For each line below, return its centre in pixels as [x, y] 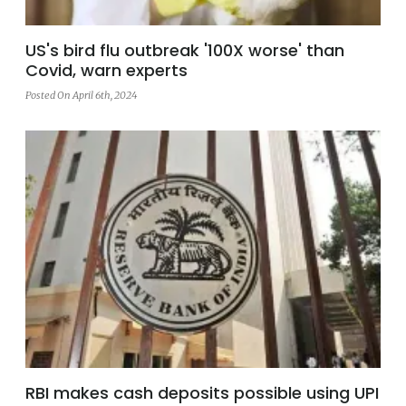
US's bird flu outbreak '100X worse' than [185, 50]
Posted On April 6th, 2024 [81, 95]
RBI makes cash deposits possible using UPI [202, 392]
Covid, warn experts [106, 70]
